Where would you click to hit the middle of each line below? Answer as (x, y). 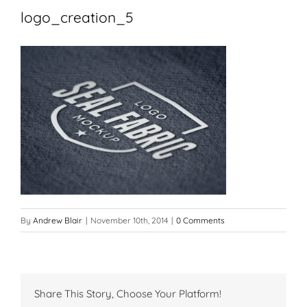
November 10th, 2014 (129, 220)
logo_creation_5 (77, 17)
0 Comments (200, 220)
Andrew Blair (58, 220)
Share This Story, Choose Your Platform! (128, 293)
